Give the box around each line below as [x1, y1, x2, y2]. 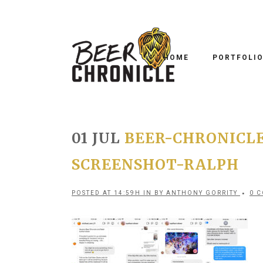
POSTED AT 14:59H [72, 190, 141, 196]
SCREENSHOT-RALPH [72, 156, 239, 174]
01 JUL [72, 129, 120, 147]
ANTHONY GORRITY [166, 190, 238, 196]
